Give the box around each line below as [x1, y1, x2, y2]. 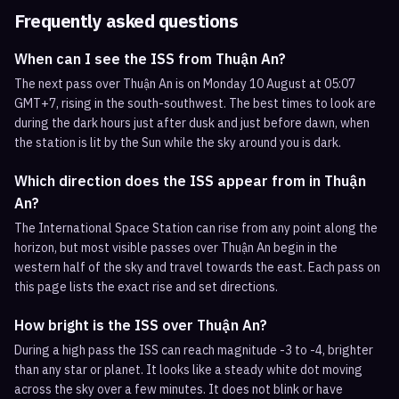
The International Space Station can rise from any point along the [14, 220, 378, 236]
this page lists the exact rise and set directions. [14, 279, 278, 295]
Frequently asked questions [14, 9, 238, 33]
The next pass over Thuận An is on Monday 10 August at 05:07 [14, 76, 355, 92]
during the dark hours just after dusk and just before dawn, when [14, 115, 370, 131]
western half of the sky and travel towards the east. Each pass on [14, 259, 380, 275]
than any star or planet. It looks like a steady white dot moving [14, 362, 362, 378]
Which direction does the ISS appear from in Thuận [14, 172, 366, 190]
